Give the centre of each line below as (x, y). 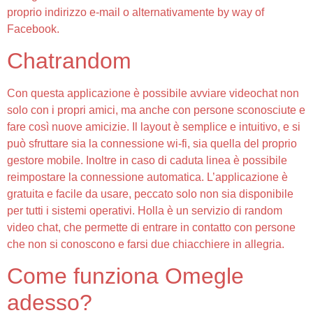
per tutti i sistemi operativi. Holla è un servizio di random (145, 210)
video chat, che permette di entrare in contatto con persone (151, 227)
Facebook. (33, 29)
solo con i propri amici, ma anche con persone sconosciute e (156, 110)
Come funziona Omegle (125, 276)
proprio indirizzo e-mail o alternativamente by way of (136, 12)
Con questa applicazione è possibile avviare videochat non (153, 93)
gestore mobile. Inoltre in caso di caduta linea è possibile (147, 160)
